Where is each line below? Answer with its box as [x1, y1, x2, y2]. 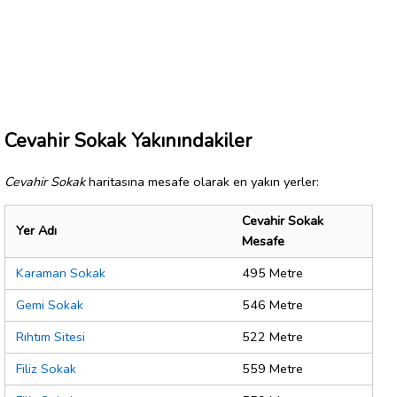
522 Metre [242, 328, 303, 346]
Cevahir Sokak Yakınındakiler [4, 127, 252, 154]
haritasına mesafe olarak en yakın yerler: [85, 172, 319, 191]
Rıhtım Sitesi [16, 328, 85, 346]
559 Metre [242, 360, 303, 378]
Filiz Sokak [16, 360, 76, 378]
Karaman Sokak [16, 264, 105, 283]
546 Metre [242, 296, 303, 315]
